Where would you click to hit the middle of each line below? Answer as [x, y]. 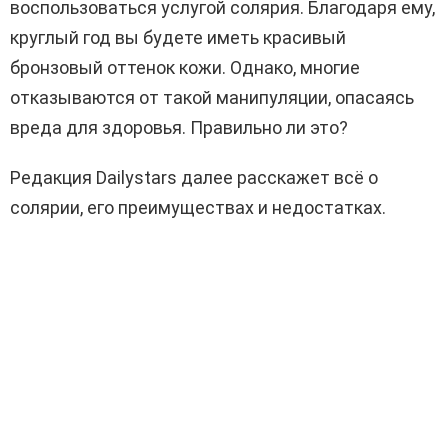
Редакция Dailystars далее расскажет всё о [194, 178]
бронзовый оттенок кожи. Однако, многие [185, 68]
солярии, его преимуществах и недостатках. [198, 208]
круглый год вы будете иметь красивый [178, 38]
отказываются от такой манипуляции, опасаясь [212, 98]
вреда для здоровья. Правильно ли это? [179, 128]
